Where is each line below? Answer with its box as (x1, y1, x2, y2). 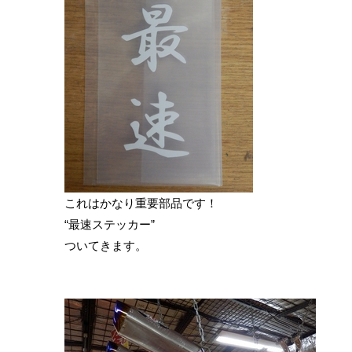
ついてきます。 (64, 239, 147, 253)
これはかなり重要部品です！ (64, 196, 218, 211)
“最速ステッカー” (64, 218, 155, 232)
